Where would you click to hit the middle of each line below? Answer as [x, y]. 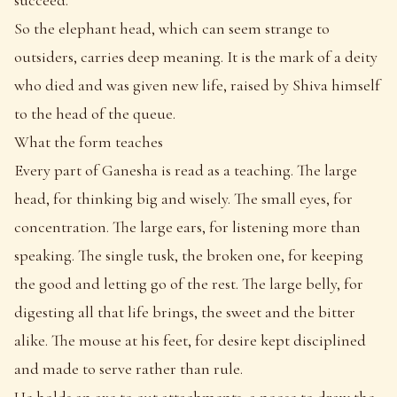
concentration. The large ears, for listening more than [187, 226]
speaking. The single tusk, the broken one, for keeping [189, 255]
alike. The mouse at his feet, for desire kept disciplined [190, 340]
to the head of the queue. [95, 113]
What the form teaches [89, 141]
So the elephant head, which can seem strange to [172, 28]
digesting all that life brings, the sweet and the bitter [185, 311]
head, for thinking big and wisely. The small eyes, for [183, 198]
